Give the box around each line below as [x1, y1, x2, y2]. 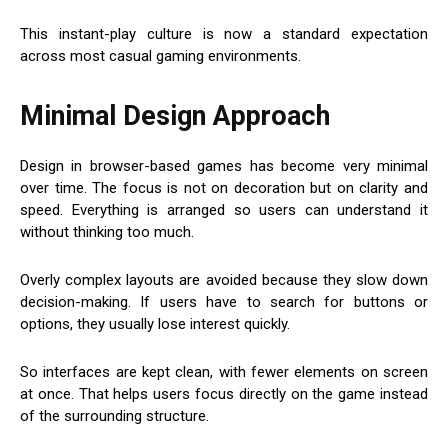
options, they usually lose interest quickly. [20, 315, 290, 334]
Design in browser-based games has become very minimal [20, 157, 428, 176]
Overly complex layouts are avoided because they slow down [20, 271, 428, 290]
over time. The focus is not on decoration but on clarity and [20, 179, 428, 198]
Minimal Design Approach [20, 100, 330, 133]
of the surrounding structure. [20, 407, 209, 426]
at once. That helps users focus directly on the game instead [20, 385, 428, 404]
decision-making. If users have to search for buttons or [20, 293, 428, 312]
